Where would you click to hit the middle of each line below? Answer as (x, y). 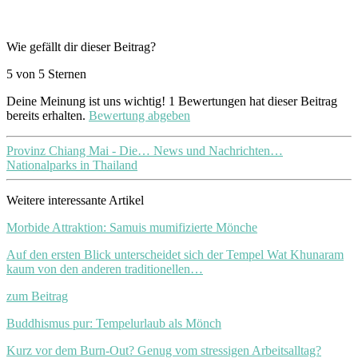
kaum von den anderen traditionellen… (105, 269)
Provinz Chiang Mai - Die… (80, 151)
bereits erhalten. (48, 116)
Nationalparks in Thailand (72, 165)
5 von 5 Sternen (46, 74)
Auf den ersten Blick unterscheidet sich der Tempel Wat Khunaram (175, 255)
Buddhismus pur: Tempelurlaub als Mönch (114, 324)
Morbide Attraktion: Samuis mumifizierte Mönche (132, 228)
